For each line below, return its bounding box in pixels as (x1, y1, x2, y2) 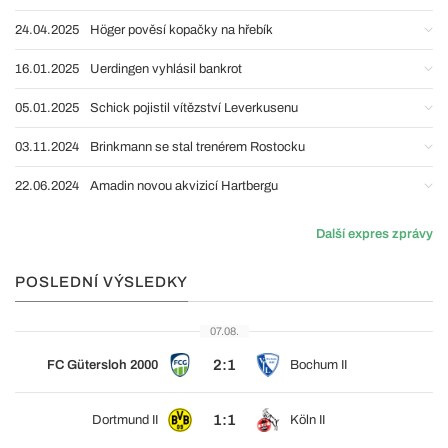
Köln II (290, 413, 325, 427)
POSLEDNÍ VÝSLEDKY (15, 274, 188, 290)
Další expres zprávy (316, 227, 433, 241)
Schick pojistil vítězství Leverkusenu (90, 101, 298, 115)
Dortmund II (92, 413, 158, 427)
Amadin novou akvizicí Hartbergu (90, 179, 278, 193)
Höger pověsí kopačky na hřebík (90, 23, 273, 37)
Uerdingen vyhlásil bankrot (90, 62, 242, 76)
